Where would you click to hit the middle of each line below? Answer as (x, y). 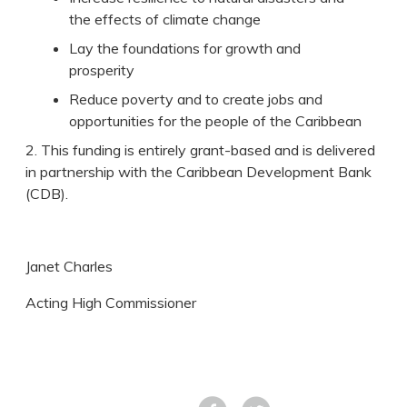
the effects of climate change (167, 20)
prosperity (102, 70)
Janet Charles (69, 267)
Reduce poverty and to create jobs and (196, 99)
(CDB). (47, 194)
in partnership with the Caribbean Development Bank (199, 172)
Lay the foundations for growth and (185, 49)
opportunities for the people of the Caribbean (216, 121)
